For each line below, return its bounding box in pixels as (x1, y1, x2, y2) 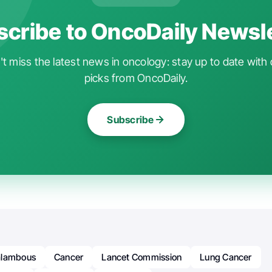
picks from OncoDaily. (84, 71, 188, 84)
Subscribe (107, 113, 154, 126)
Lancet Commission (101, 251, 182, 263)
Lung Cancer (200, 251, 252, 263)
